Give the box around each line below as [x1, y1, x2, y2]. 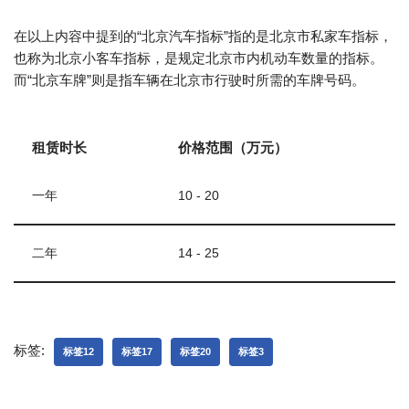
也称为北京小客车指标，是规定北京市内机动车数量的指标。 [14, 50, 383, 66]
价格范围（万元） [178, 140, 288, 155]
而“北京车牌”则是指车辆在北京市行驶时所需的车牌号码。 [14, 72, 365, 88]
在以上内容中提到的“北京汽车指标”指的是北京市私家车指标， [14, 28, 393, 44]
